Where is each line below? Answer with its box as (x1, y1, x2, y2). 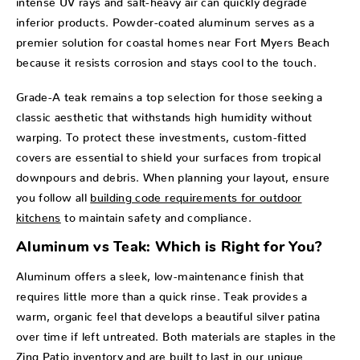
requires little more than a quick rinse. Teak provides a (16, 289, 308, 298)
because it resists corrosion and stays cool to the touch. (16, 55, 317, 64)
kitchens (16, 211, 61, 219)
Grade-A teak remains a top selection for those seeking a (16, 90, 323, 99)
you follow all (16, 190, 91, 199)
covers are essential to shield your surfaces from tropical (16, 150, 321, 159)
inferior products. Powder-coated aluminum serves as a (16, 15, 315, 24)
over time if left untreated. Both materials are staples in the (16, 329, 337, 338)
